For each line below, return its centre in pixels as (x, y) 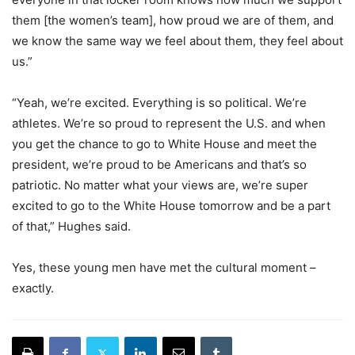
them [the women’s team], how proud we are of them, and (173, 21)
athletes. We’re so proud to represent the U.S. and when (169, 124)
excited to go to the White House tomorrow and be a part (171, 206)
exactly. (33, 288)
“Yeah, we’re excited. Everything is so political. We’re (159, 103)
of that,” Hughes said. (71, 227)
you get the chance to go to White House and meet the (164, 144)
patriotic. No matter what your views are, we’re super (160, 185)
